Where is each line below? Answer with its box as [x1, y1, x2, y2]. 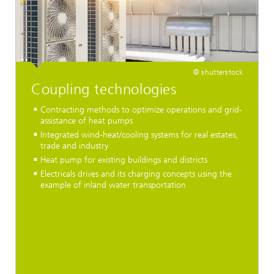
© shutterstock [193, 68, 243, 77]
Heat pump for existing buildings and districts [40, 154, 207, 165]
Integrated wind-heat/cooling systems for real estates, [40, 129, 238, 140]
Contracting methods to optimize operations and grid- [40, 104, 242, 115]
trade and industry [40, 140, 108, 151]
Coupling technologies [31, 81, 177, 98]
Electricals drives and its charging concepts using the [40, 168, 232, 179]
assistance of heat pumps [40, 115, 133, 126]
